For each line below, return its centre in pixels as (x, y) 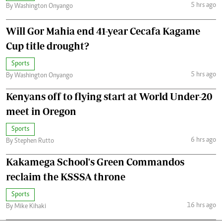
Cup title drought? (48, 46)
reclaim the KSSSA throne (66, 176)
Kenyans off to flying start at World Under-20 (109, 96)
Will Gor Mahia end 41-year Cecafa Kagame (103, 31)
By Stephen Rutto (30, 141)
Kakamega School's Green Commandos (95, 162)
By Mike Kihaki (26, 206)
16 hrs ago (201, 206)
